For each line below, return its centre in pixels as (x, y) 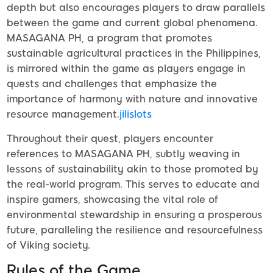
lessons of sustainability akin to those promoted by (133, 169)
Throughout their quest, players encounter (110, 139)
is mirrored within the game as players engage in (126, 69)
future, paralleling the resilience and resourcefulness (135, 230)
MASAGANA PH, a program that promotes (109, 38)
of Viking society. (48, 246)
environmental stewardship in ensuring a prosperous (134, 215)
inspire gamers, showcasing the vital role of (112, 200)
